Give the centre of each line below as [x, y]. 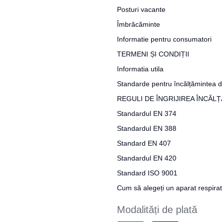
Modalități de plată [157, 210]
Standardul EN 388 [147, 128]
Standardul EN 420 [147, 158]
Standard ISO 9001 [147, 173]
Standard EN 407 [144, 143]
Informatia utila [140, 69]
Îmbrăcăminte [139, 24]
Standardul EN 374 [147, 113]
